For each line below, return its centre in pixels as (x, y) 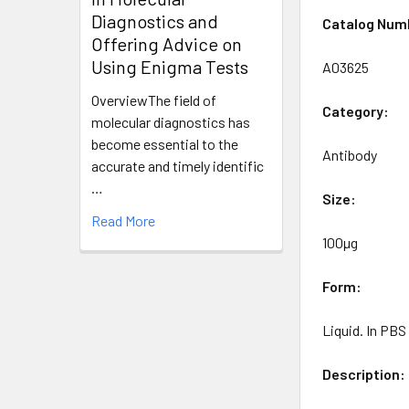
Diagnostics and (155, 21)
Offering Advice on (167, 43)
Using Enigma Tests (170, 66)
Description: (364, 373)
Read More (123, 220)
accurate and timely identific (178, 165)
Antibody (350, 154)
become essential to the (165, 143)
